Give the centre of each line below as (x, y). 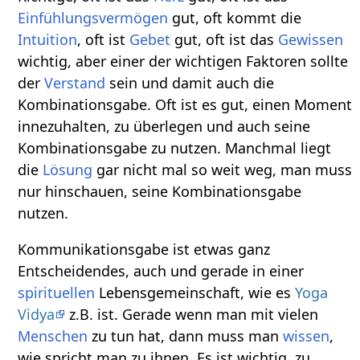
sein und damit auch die (190, 83)
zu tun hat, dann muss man (186, 336)
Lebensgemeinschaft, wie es (195, 293)
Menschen (53, 336)
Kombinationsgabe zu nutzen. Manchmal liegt (175, 148)
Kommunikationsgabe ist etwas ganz (144, 250)
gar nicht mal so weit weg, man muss (223, 170)
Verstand (75, 83)
